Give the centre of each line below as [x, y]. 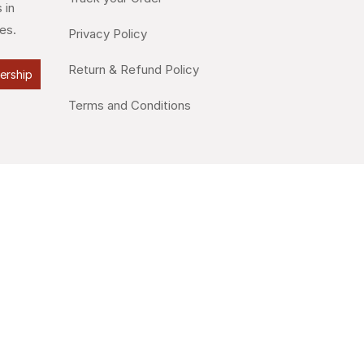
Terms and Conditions [129, 106]
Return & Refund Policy [133, 70]
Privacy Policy [107, 34]
